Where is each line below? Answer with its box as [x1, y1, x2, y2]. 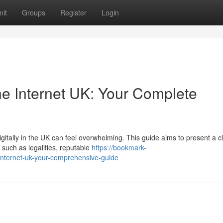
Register [60, 7, 87, 17]
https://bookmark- [92, 142, 146, 152]
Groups [22, 7, 45, 17]
